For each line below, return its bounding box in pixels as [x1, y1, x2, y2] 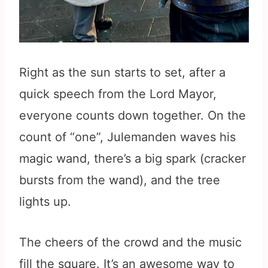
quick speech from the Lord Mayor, [19, 87, 217, 102]
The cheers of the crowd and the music [19, 235, 242, 250]
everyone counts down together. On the [19, 108, 246, 123]
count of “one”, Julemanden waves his [19, 130, 236, 145]
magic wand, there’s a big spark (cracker [19, 151, 246, 166]
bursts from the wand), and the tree [19, 173, 220, 188]
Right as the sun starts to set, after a [19, 65, 226, 80]
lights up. [19, 194, 71, 209]
